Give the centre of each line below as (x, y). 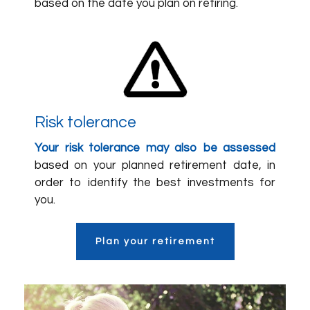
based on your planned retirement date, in (155, 165)
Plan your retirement (155, 241)
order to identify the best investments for (155, 183)
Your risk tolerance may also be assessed (155, 148)
